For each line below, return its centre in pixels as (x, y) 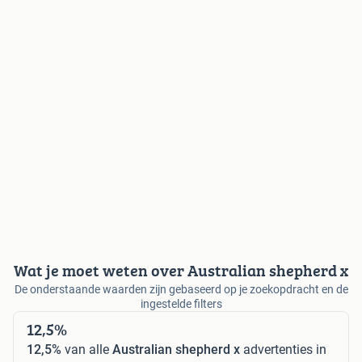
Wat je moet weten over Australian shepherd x (181, 270)
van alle (87, 349)
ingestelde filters (181, 303)
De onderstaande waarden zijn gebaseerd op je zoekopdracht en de (181, 289)
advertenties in (283, 349)
